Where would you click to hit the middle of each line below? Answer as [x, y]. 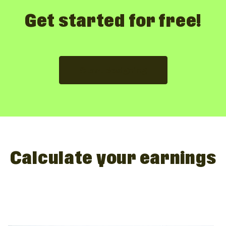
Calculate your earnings [113, 159]
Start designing [113, 70]
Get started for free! [113, 22]
